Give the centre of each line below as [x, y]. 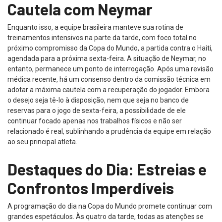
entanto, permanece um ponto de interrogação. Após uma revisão [111, 69]
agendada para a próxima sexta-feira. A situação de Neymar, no [107, 58]
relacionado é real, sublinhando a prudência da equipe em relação [109, 131]
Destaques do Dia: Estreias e [107, 169]
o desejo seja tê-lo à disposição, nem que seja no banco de [98, 100]
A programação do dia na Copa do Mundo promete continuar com [110, 206]
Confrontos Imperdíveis [91, 188]
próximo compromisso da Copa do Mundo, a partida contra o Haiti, [110, 48]
